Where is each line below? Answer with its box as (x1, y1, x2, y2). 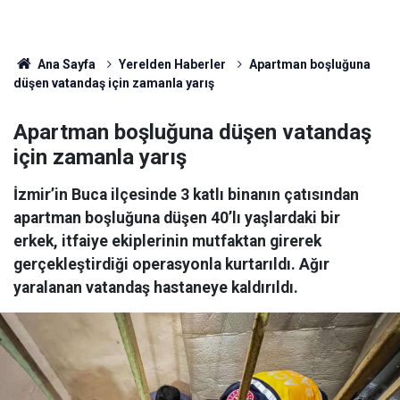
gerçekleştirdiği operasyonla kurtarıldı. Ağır (13, 255, 329, 273)
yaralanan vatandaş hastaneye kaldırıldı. (13, 279, 298, 296)
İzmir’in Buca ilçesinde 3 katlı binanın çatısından (13, 186, 359, 204)
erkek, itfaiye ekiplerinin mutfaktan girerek (13, 232, 321, 250)
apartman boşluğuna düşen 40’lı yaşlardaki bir (13, 209, 340, 227)
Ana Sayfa (34, 57, 96, 71)
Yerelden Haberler (118, 57, 226, 71)
